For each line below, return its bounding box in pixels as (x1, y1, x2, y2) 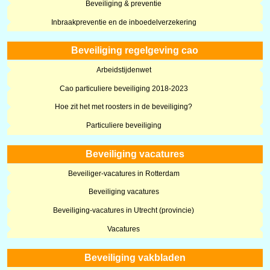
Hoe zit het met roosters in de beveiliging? (55, 102, 193, 111)
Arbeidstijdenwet (96, 65, 151, 74)
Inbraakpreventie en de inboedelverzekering (51, 17, 196, 27)
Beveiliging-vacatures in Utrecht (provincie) (53, 206, 195, 215)
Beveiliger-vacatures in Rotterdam (67, 169, 180, 178)
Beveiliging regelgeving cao (71, 45, 199, 56)
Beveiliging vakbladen (84, 252, 186, 263)
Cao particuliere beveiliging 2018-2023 (59, 84, 188, 93)
